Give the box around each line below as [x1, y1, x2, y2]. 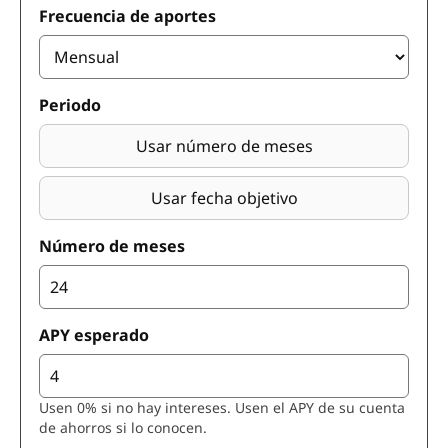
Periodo [39, 94, 101, 116]
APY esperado [39, 324, 149, 346]
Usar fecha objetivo [150, 187, 298, 209]
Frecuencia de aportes [39, 5, 216, 27]
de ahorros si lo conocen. [39, 418, 207, 437]
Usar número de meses [135, 135, 313, 157]
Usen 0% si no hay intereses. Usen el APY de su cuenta [39, 398, 405, 417]
